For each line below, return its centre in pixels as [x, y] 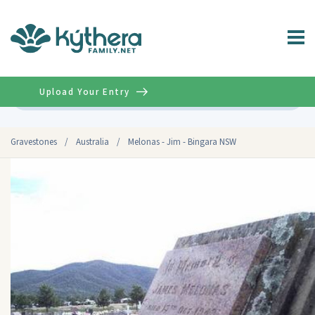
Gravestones [34, 142]
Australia [92, 142]
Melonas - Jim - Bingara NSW [182, 142]
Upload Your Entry [85, 92]
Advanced [274, 95]
